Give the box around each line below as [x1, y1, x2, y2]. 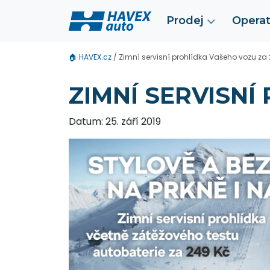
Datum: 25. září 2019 [69, 115, 161, 128]
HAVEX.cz [79, 52, 111, 62]
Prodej [166, 14, 204, 27]
